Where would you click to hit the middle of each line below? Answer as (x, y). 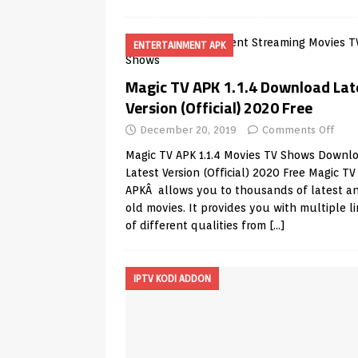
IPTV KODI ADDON (172, 278)
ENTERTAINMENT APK (179, 45)
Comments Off (298, 130)
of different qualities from (197, 225)
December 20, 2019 (188, 130)
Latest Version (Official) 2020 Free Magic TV (241, 173)
